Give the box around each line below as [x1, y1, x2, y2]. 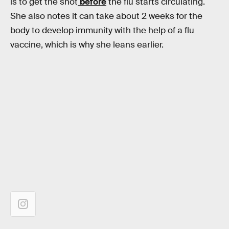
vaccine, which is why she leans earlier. [10, 39, 164, 51]
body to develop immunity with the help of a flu [10, 25, 194, 36]
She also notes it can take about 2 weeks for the [10, 11, 202, 22]
